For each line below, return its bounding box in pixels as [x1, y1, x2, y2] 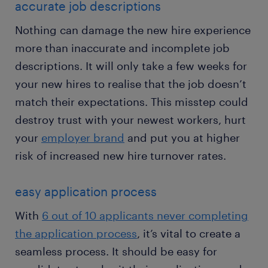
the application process [15, 227, 137, 240]
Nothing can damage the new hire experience [15, 23, 251, 37]
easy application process [15, 184, 157, 199]
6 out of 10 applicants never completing [42, 209, 248, 223]
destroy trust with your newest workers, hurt [15, 113, 246, 127]
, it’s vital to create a [137, 227, 240, 240]
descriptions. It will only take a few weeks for [15, 59, 247, 73]
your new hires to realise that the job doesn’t [15, 77, 246, 91]
